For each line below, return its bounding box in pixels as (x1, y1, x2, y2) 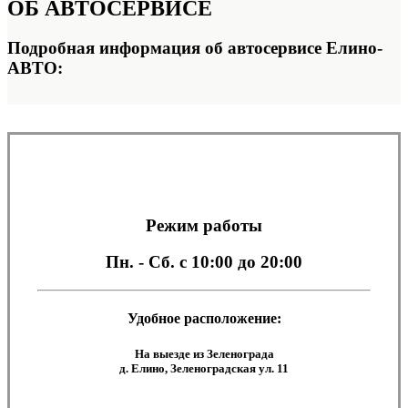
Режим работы (146, 215, 262, 235)
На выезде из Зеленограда (134, 347, 274, 362)
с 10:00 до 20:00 (179, 252, 302, 272)
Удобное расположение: (127, 311, 281, 327)
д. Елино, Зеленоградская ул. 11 (119, 362, 289, 376)
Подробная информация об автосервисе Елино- (7, 38, 382, 58)
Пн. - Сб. (106, 252, 179, 272)
